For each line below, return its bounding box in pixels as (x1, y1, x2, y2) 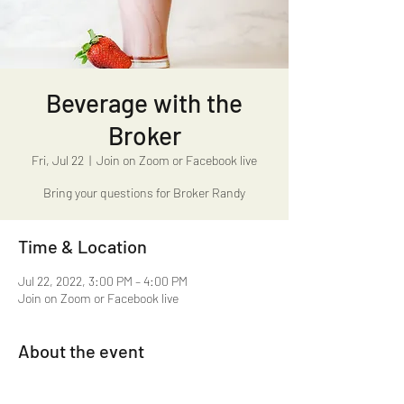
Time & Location (18, 235, 147, 257)
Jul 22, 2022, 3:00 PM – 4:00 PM (18, 273, 188, 289)
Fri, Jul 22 (32, 152, 84, 168)
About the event (18, 340, 144, 362)
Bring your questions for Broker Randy (43, 185, 245, 200)
